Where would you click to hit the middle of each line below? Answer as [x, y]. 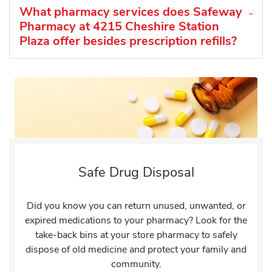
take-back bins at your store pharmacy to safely [136, 235]
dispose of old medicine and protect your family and [136, 250]
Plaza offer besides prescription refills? [128, 41]
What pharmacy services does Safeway [131, 12]
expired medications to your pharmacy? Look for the [136, 221]
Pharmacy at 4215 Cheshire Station [119, 27]
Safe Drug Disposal [136, 173]
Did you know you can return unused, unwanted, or [136, 206]
